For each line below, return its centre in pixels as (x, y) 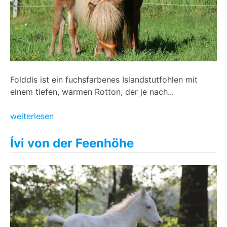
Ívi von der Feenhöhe (72, 143)
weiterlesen (32, 116)
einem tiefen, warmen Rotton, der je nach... (92, 91)
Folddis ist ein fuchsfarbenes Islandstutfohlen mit (104, 79)
